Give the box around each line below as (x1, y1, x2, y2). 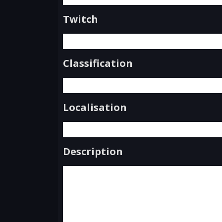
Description (63, 144, 123, 158)
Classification (63, 56, 133, 70)
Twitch (63, 12, 98, 26)
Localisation (63, 100, 127, 114)
